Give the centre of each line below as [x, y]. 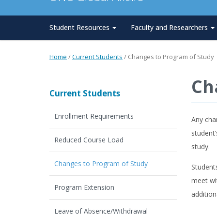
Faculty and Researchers [170, 27]
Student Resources [80, 27]
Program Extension [84, 187]
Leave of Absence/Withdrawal [101, 211]
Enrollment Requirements [94, 116]
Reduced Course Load [89, 140]
